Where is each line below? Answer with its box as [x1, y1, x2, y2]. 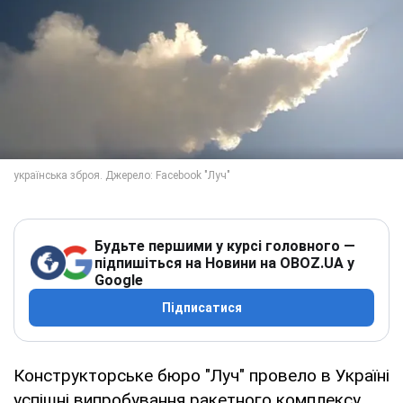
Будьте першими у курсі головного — [94, 237, 355, 255]
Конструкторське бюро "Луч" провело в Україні [13, 364, 390, 386]
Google [94, 271, 143, 289]
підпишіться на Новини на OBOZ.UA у [94, 254, 354, 272]
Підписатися [161, 300, 242, 315]
